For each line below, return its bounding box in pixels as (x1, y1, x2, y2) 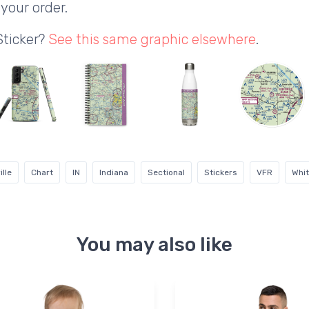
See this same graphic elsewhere (48, 31, 256, 48)
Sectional (148, 168, 185, 178)
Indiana (99, 168, 128, 178)
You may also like (77, 233, 232, 257)
